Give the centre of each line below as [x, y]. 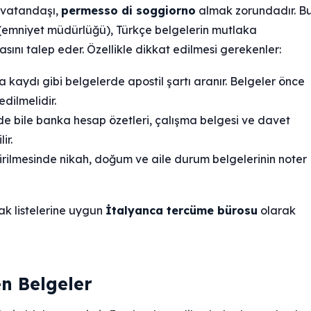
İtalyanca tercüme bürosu [182, 211]
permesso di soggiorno [128, 11]
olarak [277, 211]
